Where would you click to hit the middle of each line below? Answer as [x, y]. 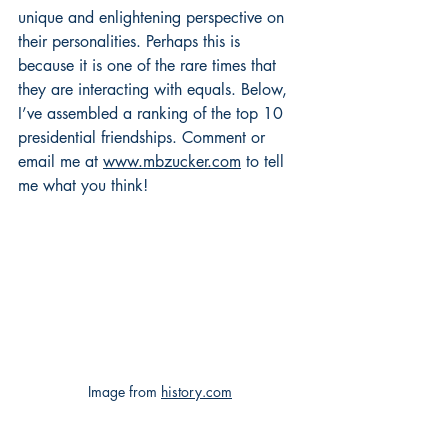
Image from [124, 391]
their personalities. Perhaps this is [131, 41]
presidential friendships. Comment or [144, 137]
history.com [196, 391]
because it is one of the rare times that [149, 65]
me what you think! [83, 185]
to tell [265, 161]
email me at [60, 161]
